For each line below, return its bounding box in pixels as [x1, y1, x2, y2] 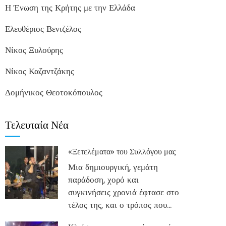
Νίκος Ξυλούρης [5, 44, 63, 56]
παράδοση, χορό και [68, 174, 139, 186]
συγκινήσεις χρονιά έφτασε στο [68, 186, 180, 198]
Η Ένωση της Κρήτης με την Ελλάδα [5, 2, 135, 14]
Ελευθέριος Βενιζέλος [5, 23, 81, 35]
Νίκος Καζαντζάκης [5, 65, 74, 77]
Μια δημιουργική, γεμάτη [68, 161, 158, 173]
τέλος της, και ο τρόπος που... [68, 199, 172, 211]
